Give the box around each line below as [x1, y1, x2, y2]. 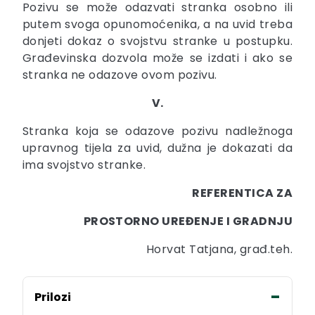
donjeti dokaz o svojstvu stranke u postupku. [22, 32, 292, 49]
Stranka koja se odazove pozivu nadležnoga [22, 122, 292, 139]
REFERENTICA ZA [192, 184, 292, 201]
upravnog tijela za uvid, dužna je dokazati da [22, 139, 292, 156]
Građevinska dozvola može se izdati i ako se [22, 49, 292, 66]
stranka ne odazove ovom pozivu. [22, 66, 217, 83]
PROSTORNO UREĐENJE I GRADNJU [83, 212, 292, 229]
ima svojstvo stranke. [22, 156, 146, 173]
